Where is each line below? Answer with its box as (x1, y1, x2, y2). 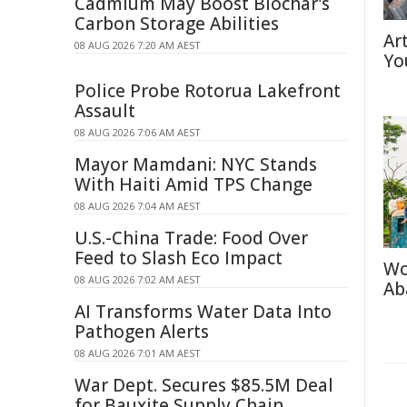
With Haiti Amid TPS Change (74, 173, 313, 196)
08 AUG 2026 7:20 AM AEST (74, 38, 201, 52)
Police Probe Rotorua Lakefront (74, 79, 341, 103)
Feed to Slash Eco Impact (74, 246, 283, 270)
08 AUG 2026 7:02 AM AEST (74, 273, 201, 286)
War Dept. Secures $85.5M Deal (74, 373, 333, 397)
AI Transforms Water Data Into (74, 300, 332, 323)
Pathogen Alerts (74, 320, 209, 343)
